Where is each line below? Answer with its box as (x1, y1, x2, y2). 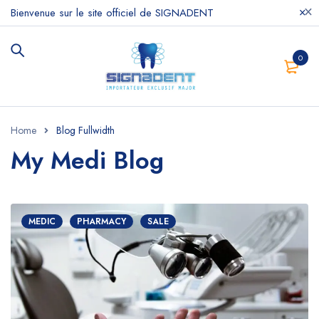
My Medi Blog (11, 143, 164, 178)
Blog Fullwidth (56, 123, 115, 137)
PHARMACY (77, 215, 126, 228)
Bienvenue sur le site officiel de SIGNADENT (11, 5, 214, 21)
